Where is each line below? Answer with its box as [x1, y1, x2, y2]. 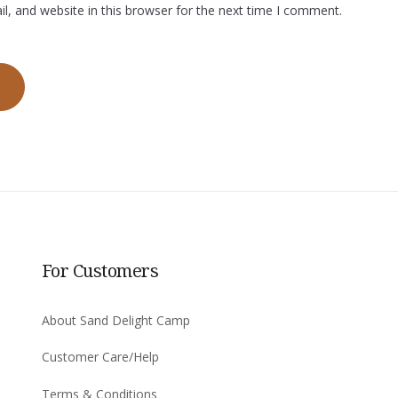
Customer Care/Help [41, 348, 159, 365]
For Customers [41, 258, 159, 283]
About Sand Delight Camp [41, 311, 190, 329]
